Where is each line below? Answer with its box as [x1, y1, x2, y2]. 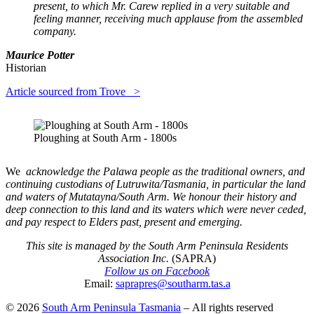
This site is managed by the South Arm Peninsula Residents [26, 239, 288, 252]
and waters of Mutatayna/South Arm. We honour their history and [6, 190, 296, 203]
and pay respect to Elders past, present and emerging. [6, 215, 243, 228]
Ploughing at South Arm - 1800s [34, 131, 177, 144]
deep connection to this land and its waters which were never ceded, [6, 203, 306, 215]
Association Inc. [98, 252, 169, 264]
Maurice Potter [6, 48, 74, 61]
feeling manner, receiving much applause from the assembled [34, 12, 303, 25]
